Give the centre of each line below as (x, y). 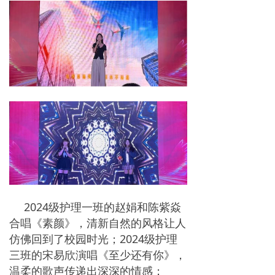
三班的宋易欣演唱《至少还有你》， (98, 254)
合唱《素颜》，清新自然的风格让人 (98, 223)
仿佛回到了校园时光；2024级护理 (93, 238)
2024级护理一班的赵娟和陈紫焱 (103, 207)
